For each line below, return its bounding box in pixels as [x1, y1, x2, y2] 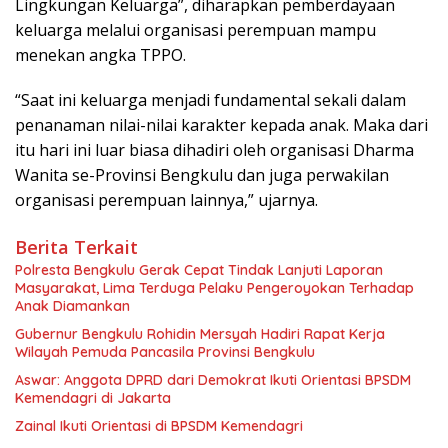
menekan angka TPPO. [15, 44, 186, 67]
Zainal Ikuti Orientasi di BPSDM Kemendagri [15, 417, 303, 436]
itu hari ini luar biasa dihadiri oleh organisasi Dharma [15, 139, 414, 162]
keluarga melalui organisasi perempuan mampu [15, 19, 376, 42]
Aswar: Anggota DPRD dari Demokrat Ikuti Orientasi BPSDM [15, 371, 411, 390]
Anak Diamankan [15, 297, 130, 316]
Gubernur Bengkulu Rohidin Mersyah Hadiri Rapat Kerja [15, 325, 385, 344]
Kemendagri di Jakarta [15, 389, 171, 408]
